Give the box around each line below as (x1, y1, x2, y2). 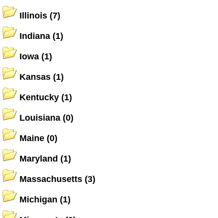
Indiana (19, 31, 50, 41)
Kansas (19, 72, 51, 82)
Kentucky (19, 92, 59, 102)
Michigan (19, 195, 57, 204)
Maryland (19, 154, 58, 163)
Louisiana (19, 113, 60, 123)
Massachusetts (19, 174, 82, 184)
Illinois (19, 11, 47, 20)
